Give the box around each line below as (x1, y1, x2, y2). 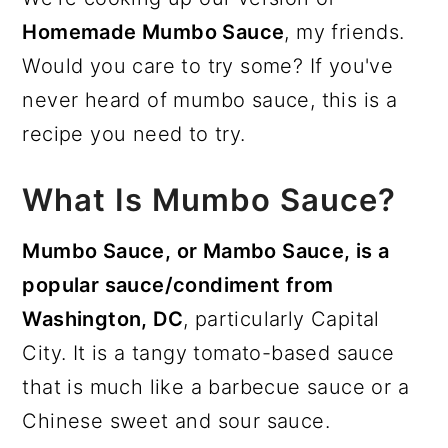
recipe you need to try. (22, 121, 246, 146)
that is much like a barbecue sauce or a (22, 374, 409, 399)
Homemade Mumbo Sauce (22, 19, 285, 44)
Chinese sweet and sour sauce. (22, 408, 330, 433)
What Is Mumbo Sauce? (22, 180, 397, 218)
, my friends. (284, 19, 405, 44)
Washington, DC (22, 306, 183, 331)
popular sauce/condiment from (22, 272, 334, 297)
